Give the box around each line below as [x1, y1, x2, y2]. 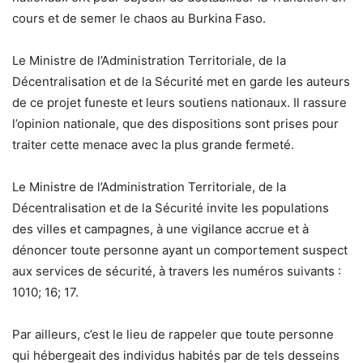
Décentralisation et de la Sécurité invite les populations [12, 199, 329, 216]
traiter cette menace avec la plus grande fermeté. [12, 136, 294, 152]
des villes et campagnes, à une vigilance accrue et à [12, 220, 309, 237]
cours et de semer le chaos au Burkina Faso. [12, 10, 266, 26]
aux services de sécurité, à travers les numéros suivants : [12, 263, 341, 279]
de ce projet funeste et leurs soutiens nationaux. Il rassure [12, 94, 347, 110]
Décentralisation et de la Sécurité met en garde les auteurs [12, 73, 350, 89]
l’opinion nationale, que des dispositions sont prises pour [12, 115, 339, 131]
